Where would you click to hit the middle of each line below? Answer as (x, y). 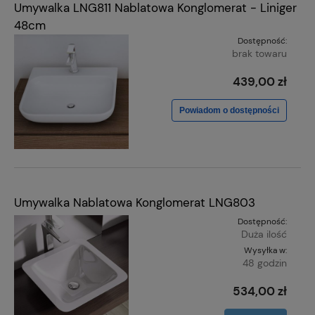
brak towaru (259, 54)
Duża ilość (264, 234)
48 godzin (265, 263)
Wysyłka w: (265, 250)
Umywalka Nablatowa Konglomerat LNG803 (135, 202)
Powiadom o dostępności (229, 111)
